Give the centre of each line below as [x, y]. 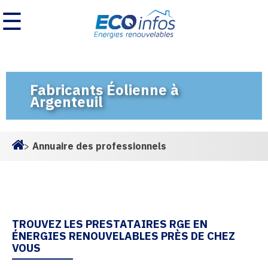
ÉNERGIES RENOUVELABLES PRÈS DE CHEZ [124, 236]
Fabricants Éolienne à [104, 90]
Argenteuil [66, 102]
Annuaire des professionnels [99, 146]
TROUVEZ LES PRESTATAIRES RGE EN [110, 224]
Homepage [36, 156]
